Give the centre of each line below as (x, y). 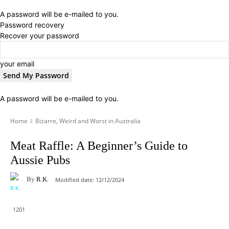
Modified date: (75, 179)
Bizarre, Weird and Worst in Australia (88, 121)
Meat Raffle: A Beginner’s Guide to (99, 146)
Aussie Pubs (40, 160)
